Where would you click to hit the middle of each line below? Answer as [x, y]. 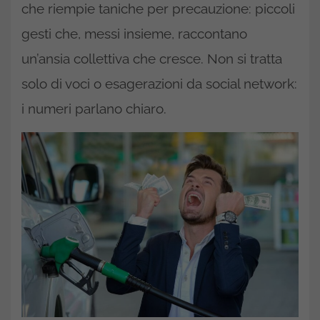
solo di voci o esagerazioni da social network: [159, 84]
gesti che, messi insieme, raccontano [134, 34]
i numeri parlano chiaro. [94, 109]
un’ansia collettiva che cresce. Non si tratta [152, 59]
